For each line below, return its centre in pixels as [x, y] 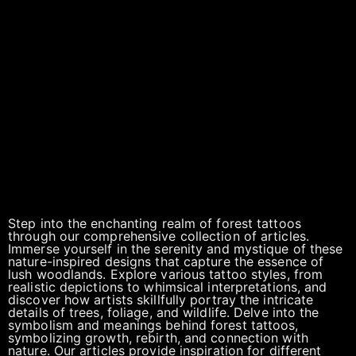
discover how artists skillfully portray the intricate [161, 300]
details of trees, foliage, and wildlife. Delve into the [164, 312]
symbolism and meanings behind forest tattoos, [153, 325]
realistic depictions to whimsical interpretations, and [168, 287]
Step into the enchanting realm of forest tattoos [155, 223]
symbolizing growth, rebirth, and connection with [158, 338]
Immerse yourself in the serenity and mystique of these [176, 249]
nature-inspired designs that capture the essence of [166, 261]
